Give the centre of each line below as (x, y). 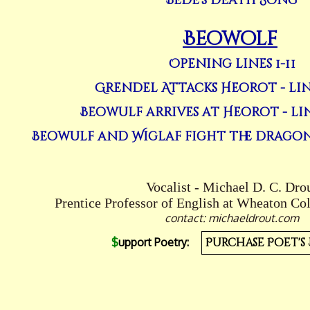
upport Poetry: (154, 242)
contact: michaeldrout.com (232, 218)
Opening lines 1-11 (232, 64)
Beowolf (230, 39)
